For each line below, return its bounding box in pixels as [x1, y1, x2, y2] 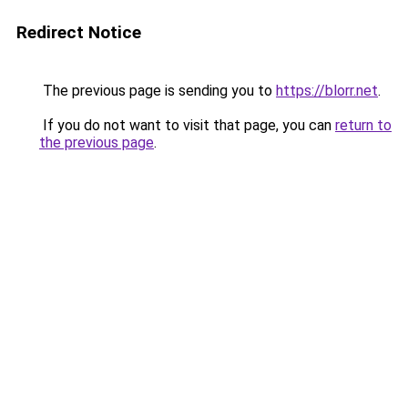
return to [335, 117, 392, 134]
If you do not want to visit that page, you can [39, 117, 335, 134]
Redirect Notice [16, 22, 141, 43]
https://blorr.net [276, 82, 378, 99]
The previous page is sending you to [39, 82, 276, 99]
